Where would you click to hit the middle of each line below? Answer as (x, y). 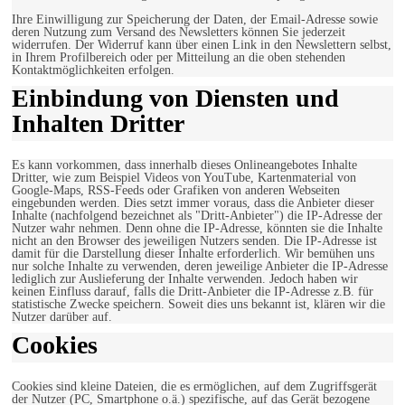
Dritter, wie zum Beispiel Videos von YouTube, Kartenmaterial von (184, 178)
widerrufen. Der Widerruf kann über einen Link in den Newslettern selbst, (202, 45)
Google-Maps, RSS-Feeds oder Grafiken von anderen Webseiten (176, 191)
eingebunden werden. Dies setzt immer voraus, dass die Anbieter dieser (193, 203)
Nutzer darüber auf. (62, 317)
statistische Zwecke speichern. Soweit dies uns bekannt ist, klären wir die (198, 305)
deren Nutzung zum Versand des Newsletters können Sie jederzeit (179, 33)
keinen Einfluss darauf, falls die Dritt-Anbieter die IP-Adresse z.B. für (193, 292)
